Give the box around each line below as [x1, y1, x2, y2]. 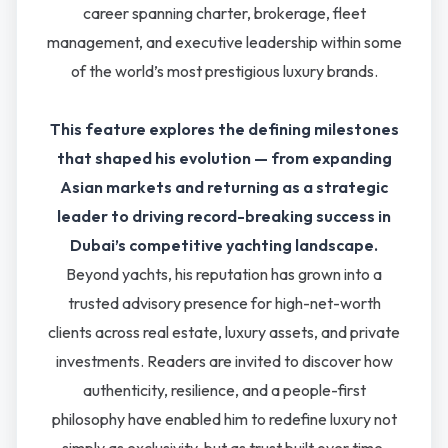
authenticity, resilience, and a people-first [82, 380, 366, 400]
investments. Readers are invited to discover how [55, 351, 393, 371]
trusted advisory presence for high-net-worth [67, 293, 381, 313]
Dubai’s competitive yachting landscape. [70, 235, 378, 255]
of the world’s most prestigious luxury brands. [70, 61, 378, 81]
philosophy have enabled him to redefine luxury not [51, 409, 397, 429]
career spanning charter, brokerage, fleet [82, 3, 366, 23]
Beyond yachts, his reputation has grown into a [66, 264, 382, 284]
